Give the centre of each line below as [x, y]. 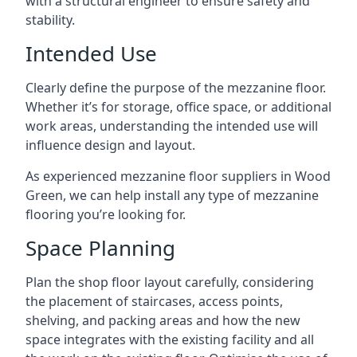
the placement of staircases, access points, [154, 301]
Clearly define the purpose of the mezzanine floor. [176, 87]
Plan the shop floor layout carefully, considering [170, 282]
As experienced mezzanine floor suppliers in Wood [178, 176]
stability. [50, 20]
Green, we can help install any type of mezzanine [172, 195]
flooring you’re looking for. [106, 214]
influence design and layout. [110, 145]
